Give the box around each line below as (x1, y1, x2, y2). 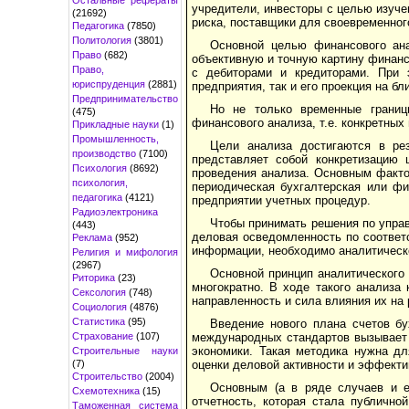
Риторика (72, 271, 115, 283)
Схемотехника (72, 384, 140, 396)
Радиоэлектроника (72, 205, 158, 217)
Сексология (72, 286, 126, 298)
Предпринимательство (72, 92, 178, 104)
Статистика (72, 315, 125, 327)
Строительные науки (72, 344, 178, 356)
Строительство (72, 370, 142, 382)
